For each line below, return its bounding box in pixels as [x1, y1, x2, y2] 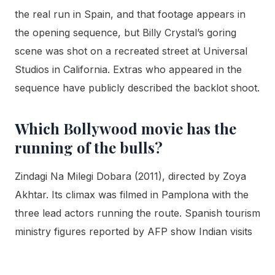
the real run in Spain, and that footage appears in [15, 7, 246, 20]
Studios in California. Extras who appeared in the [15, 63, 242, 76]
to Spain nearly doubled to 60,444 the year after [15, 243, 244, 256]
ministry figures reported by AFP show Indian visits [15, 225, 252, 238]
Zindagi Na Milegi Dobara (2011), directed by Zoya [15, 169, 246, 182]
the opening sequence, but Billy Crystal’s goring [15, 26, 236, 39]
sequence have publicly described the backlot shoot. [15, 81, 260, 94]
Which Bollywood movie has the [15, 118, 236, 138]
